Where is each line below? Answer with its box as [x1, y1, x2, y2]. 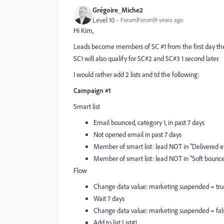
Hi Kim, [73, 26, 93, 35]
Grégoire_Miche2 [92, 5, 143, 14]
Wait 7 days [93, 194, 124, 203]
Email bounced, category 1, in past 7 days [93, 118, 204, 127]
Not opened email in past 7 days [93, 130, 181, 139]
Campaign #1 [73, 86, 111, 94]
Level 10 [92, 15, 114, 24]
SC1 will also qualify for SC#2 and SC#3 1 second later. [73, 54, 219, 63]
